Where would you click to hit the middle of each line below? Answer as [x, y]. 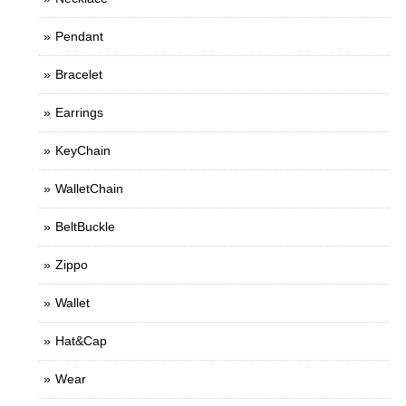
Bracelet [79, 74]
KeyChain [83, 150]
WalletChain [89, 188]
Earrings [79, 112]
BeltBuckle [85, 227]
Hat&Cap [81, 341]
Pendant [79, 36]
